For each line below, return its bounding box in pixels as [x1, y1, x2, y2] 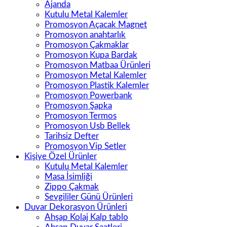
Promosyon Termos [45, 111, 117, 120]
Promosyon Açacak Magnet [45, 20, 147, 29]
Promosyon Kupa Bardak [45, 50, 137, 59]
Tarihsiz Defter [45, 131, 99, 140]
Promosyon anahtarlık [45, 30, 126, 39]
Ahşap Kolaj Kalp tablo [45, 212, 128, 221]
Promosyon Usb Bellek [45, 121, 130, 130]
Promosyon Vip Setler [45, 141, 126, 150]
